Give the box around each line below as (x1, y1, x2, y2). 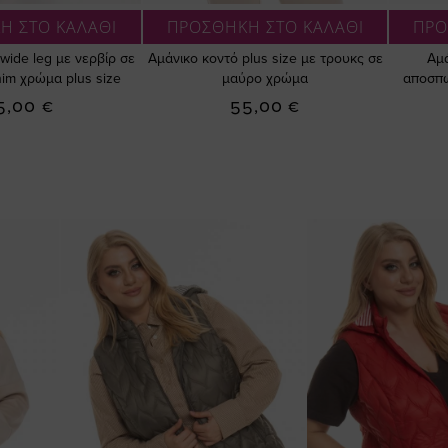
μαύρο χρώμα (222, 70, 309, 88)
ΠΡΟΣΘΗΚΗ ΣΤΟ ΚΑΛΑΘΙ (166, 16, 364, 39)
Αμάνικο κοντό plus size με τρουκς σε (147, 50, 383, 68)
